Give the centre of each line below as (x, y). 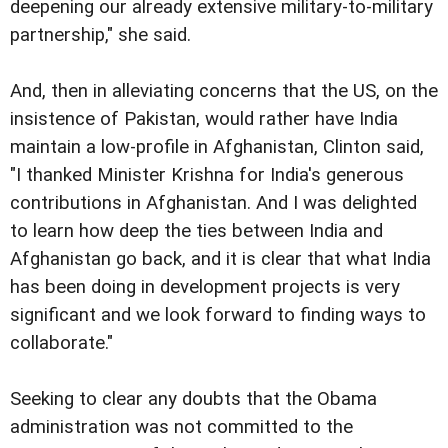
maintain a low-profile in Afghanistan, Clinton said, (217, 146)
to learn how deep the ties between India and (196, 230)
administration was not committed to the (181, 426)
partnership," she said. (100, 34)
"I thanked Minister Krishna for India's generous (207, 174)
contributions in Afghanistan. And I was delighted (213, 202)
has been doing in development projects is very (205, 286)
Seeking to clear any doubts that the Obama (193, 398)
